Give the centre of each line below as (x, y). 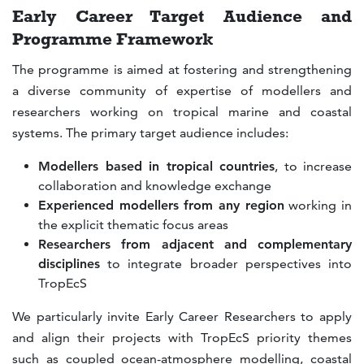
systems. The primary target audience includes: (150, 132)
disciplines (69, 263)
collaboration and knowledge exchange (155, 185)
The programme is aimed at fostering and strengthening (182, 69)
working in (318, 205)
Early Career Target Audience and (182, 16)
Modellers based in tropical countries (156, 166)
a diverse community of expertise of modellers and (182, 90)
